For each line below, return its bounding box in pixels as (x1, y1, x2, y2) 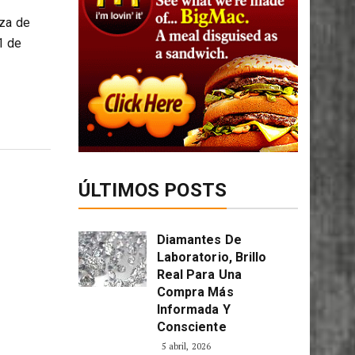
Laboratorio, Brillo (156, 250, 267, 265)
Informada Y (156, 302, 231, 318)
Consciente (156, 319, 227, 335)
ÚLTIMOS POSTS (78, 179, 227, 202)
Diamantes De (156, 232, 242, 248)
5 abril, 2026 (161, 341, 211, 353)
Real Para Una (156, 267, 242, 283)
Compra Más (156, 284, 234, 300)
